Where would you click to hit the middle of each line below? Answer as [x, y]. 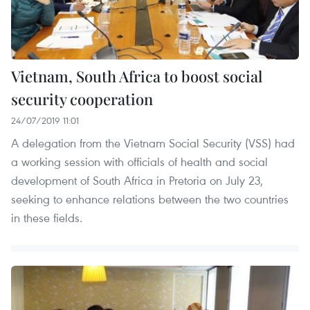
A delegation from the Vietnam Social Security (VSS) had [153, 143]
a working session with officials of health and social [139, 162]
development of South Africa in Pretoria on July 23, [137, 181]
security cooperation [82, 99]
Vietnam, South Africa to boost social [137, 76]
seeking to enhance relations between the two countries [150, 199]
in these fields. [47, 218]
